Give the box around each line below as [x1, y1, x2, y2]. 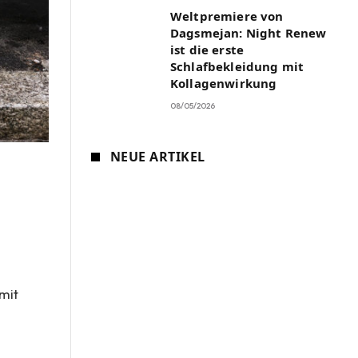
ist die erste [170, 42, 244, 58]
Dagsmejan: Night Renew [170, 25, 327, 41]
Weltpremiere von [170, 8, 284, 24]
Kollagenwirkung [170, 75, 277, 91]
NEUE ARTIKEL [110, 148, 205, 165]
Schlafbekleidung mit [170, 58, 304, 74]
